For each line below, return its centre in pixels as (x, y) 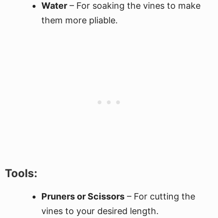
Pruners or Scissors (83, 196)
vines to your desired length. (100, 211)
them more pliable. (80, 20)
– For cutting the (160, 196)
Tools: (21, 173)
